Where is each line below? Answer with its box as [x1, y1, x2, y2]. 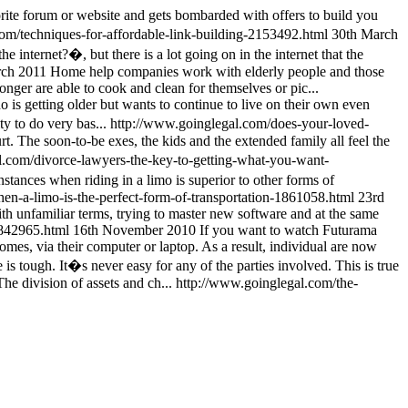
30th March [331, 26, 398, 42]
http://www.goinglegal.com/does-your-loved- [110, 116, 369, 131]
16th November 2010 [73, 222, 196, 238]
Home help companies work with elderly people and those [50, 64, 384, 79]
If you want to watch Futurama [199, 222, 377, 238]
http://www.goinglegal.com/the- [176, 275, 358, 291]
